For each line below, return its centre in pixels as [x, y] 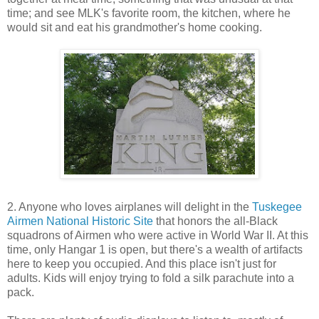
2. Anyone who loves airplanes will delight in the [130, 206]
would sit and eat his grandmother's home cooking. [135, 27]
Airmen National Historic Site [80, 221]
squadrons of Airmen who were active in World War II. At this [158, 235]
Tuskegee [277, 206]
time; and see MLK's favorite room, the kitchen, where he [149, 13]
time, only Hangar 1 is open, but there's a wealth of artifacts [155, 249]
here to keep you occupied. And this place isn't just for [142, 263]
